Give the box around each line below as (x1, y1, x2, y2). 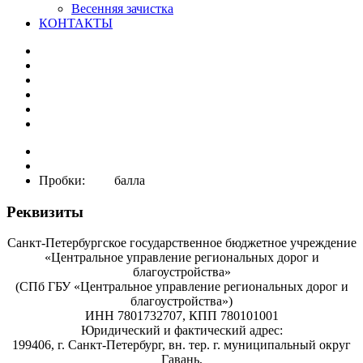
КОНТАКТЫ (39, 16, 113, 30)
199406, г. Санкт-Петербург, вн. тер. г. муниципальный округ (12, 338, 351, 352)
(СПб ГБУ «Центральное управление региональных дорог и (15, 280, 348, 294)
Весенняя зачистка (71, 2, 173, 15)
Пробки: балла (39, 173, 145, 187)
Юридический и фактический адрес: (80, 323, 283, 338)
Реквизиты (6, 203, 83, 220)
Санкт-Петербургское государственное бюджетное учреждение (6, 236, 357, 250)
